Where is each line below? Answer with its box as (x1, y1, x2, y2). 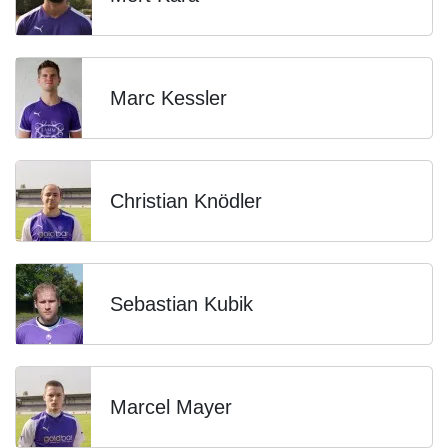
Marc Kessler (110, 87, 227, 109)
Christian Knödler (110, 190, 262, 212)
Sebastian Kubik (110, 293, 253, 315)
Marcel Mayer (110, 396, 232, 418)
